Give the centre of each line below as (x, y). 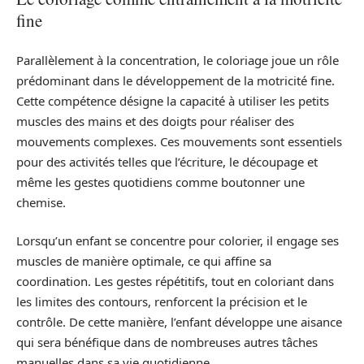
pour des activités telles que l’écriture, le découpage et (167, 161)
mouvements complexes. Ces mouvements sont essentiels (179, 141)
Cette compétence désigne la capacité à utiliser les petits (173, 100)
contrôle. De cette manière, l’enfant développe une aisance (179, 322)
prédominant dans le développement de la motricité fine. (175, 80)
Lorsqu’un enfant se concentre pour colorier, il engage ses (178, 241)
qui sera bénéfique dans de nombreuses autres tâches (167, 342)
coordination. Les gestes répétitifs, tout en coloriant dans (175, 282)
